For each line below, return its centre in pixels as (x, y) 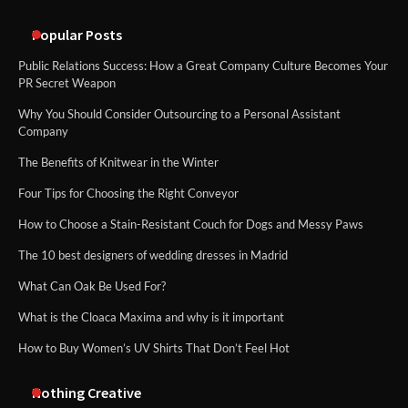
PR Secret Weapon (67, 82)
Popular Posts (77, 34)
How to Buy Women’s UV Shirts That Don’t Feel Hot (154, 347)
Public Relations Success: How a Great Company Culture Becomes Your (203, 65)
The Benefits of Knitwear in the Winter (118, 162)
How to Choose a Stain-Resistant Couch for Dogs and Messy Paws (191, 224)
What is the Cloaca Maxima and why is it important (151, 316)
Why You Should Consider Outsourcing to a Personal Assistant (179, 113)
